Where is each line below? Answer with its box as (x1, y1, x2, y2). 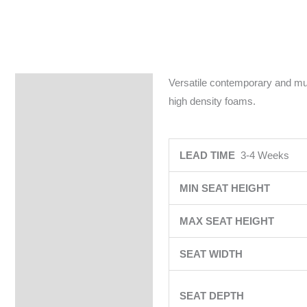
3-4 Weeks (240, 149, 289, 162)
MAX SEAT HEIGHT (179, 215, 277, 228)
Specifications (23, 82, 91, 94)
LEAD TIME (179, 149, 241, 162)
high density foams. (168, 95, 256, 107)
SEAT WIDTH (179, 248, 245, 260)
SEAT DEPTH (179, 290, 247, 302)
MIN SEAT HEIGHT (179, 182, 273, 195)
